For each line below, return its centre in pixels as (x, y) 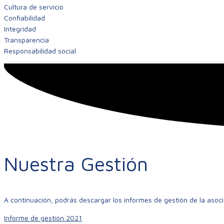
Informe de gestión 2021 (43, 217)
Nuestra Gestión (76, 163)
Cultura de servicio (34, 7)
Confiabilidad (24, 18)
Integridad (20, 29)
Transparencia (26, 40)
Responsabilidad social (40, 51)
